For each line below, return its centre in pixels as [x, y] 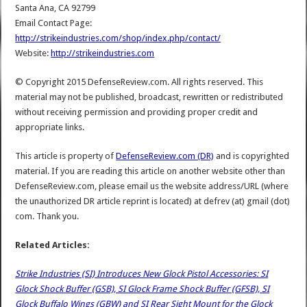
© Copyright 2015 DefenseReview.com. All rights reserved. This [139, 82]
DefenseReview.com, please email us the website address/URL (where [152, 186]
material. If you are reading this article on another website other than [150, 171]
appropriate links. [50, 127]
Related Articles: [53, 245]
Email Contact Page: [54, 23]
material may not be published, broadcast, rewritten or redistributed [149, 97]
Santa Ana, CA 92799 [56, 8]
